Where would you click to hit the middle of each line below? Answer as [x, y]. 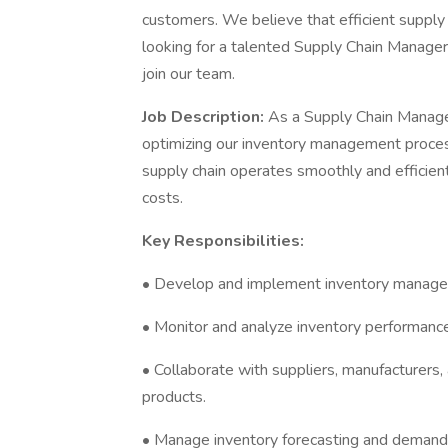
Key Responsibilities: [223, 241]
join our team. [188, 74]
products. [174, 397]
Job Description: [205, 117]
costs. [162, 198]
